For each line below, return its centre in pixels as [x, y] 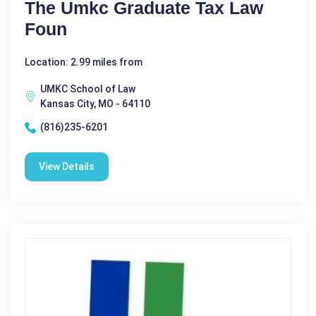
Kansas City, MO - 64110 [95, 104]
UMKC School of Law [88, 89]
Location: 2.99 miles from [84, 62]
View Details [67, 167]
